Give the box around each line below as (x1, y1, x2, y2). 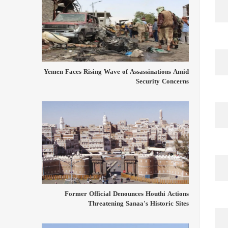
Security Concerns (136, 74, 189, 88)
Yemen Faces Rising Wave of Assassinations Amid (44, 65, 189, 78)
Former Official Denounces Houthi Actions (65, 187, 189, 201)
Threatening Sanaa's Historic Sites (88, 197, 189, 210)
